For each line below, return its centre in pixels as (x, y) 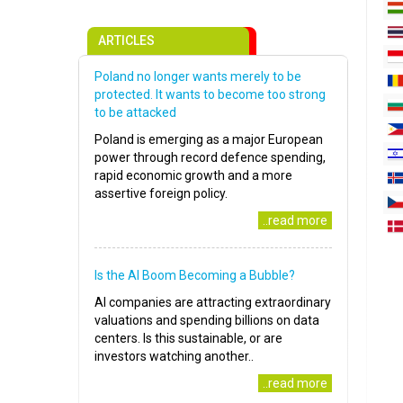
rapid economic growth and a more (193, 176)
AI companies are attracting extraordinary (213, 303)
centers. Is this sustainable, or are (188, 339)
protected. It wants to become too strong (210, 95)
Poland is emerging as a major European (209, 140)
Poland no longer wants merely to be (198, 77)
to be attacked (135, 113)
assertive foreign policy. (161, 194)
